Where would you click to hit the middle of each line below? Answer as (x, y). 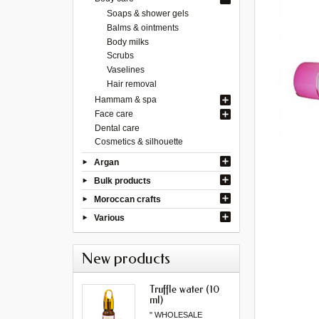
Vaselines (126, 70)
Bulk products (122, 181)
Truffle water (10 (185, 289)
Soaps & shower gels (148, 13)
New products (126, 258)
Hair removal (132, 84)
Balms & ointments (143, 27)
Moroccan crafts (127, 199)
